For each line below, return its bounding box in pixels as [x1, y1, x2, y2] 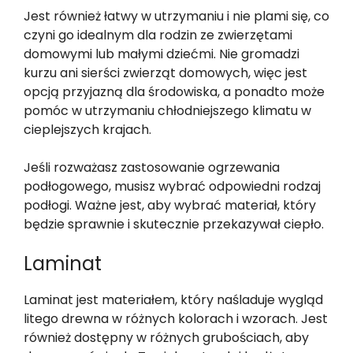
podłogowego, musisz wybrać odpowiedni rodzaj [24, 176, 321, 195]
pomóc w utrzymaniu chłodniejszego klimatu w [24, 101, 311, 120]
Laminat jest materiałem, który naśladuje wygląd [24, 290, 323, 309]
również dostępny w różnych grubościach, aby [24, 328, 309, 347]
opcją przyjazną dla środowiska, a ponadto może [24, 82, 325, 101]
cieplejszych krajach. [24, 120, 151, 139]
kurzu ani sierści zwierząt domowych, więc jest [24, 63, 307, 82]
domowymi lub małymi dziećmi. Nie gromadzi [24, 44, 299, 63]
